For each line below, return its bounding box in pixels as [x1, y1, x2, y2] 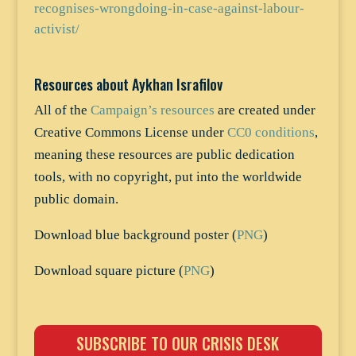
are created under [214, 102, 315, 118]
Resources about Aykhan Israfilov [33, 73, 222, 95]
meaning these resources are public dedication [33, 146, 295, 162]
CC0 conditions [226, 124, 315, 140]
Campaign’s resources [90, 102, 215, 118]
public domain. [33, 191, 118, 207]
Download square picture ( [33, 262, 184, 278]
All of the [33, 102, 91, 118]
